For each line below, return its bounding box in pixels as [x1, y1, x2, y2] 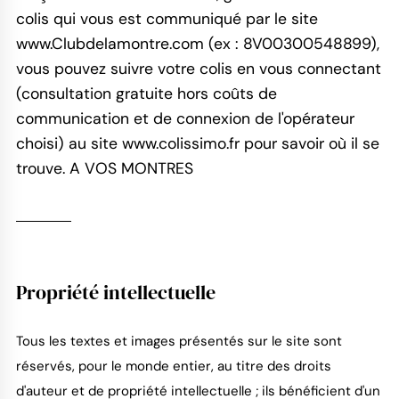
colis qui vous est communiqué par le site [15, 9, 318, 29]
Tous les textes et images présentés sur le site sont [15, 331, 342, 350]
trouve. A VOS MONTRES [15, 159, 193, 179]
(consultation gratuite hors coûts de [15, 84, 277, 104]
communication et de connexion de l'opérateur [15, 109, 354, 129]
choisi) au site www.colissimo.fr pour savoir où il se [15, 134, 379, 154]
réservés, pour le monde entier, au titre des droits [15, 356, 331, 375]
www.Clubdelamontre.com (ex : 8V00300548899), [15, 34, 379, 54]
